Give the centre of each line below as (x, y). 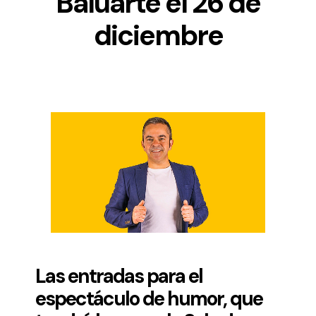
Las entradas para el (119, 276)
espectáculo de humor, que (148, 299)
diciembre (158, 35)
